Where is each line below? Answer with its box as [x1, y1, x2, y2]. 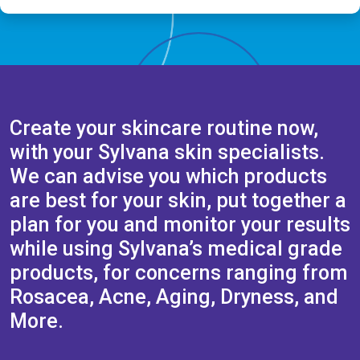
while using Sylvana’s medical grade [10, 237, 342, 261]
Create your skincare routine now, [10, 117, 318, 141]
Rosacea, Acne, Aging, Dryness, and [10, 285, 338, 309]
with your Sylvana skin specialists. [10, 141, 325, 165]
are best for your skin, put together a [10, 189, 346, 213]
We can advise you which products [10, 165, 327, 189]
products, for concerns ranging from [10, 261, 348, 285]
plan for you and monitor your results [10, 213, 350, 237]
